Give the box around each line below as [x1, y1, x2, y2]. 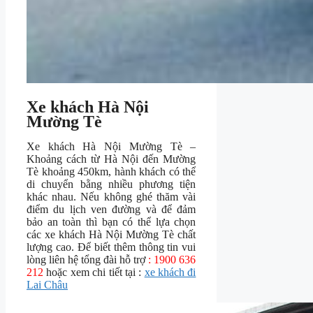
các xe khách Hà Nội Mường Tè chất [27, 228, 196, 241]
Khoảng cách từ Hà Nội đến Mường [27, 153, 196, 166]
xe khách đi [144, 266, 196, 279]
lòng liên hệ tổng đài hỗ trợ [27, 254, 149, 266]
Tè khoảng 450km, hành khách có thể [27, 166, 196, 178]
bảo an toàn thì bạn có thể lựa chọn [27, 216, 196, 228]
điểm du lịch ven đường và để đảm [27, 203, 196, 216]
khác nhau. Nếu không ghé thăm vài [27, 191, 196, 203]
